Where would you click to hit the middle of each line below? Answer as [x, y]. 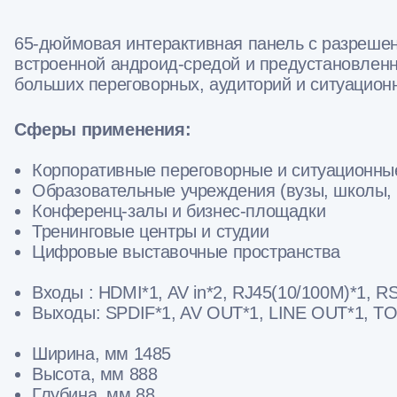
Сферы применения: [103, 130]
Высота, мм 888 [95, 374]
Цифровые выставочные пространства [186, 252]
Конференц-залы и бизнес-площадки [179, 211]
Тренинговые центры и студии [151, 232]
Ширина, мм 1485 [101, 354]
